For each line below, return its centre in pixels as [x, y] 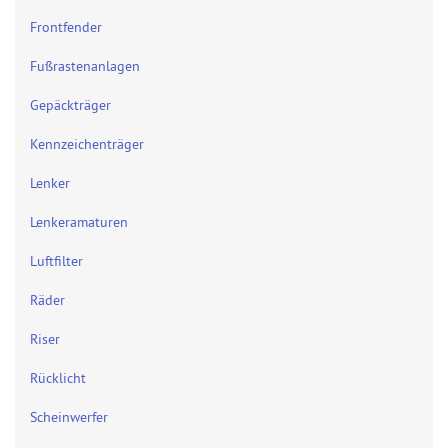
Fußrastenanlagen [85, 65]
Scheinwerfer [69, 416]
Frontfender [66, 26]
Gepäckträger [70, 104]
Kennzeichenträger [87, 143]
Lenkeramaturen [79, 221]
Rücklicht [58, 377]
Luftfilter [56, 260]
